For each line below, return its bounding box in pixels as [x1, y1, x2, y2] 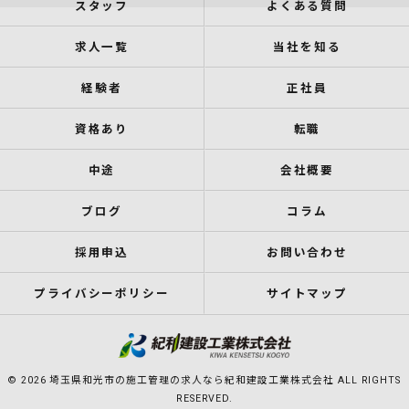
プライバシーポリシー [33, 287, 171, 300]
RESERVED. [175, 393, 234, 405]
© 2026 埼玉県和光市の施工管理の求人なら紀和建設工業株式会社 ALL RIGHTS [7, 374, 402, 387]
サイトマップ [266, 287, 349, 300]
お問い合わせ [266, 246, 349, 259]
